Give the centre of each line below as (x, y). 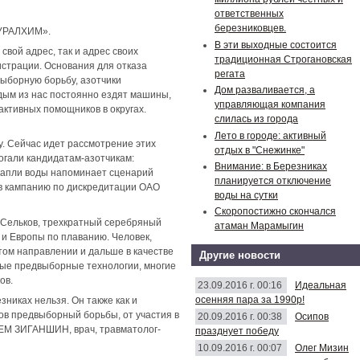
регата (230, 74)
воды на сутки (246, 195)
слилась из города (256, 119)
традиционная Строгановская (283, 59)
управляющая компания (270, 105)
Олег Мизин (322, 348)
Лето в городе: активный (270, 135)
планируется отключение (273, 180)
